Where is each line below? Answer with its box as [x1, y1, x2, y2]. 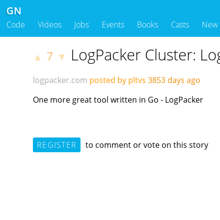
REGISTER [36, 139, 77, 150]
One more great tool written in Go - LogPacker [33, 94, 204, 105]
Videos [38, 19, 61, 30]
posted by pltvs [89, 75, 146, 86]
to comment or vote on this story [83, 139, 209, 150]
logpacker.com [33, 75, 88, 86]
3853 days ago [146, 75, 205, 86]
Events [102, 19, 124, 30]
